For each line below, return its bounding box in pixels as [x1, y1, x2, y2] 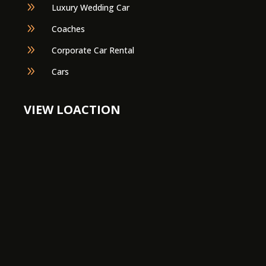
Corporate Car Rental [52, 44, 135, 56]
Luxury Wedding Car [52, 1, 130, 13]
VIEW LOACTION [24, 101, 121, 118]
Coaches [52, 23, 85, 34]
